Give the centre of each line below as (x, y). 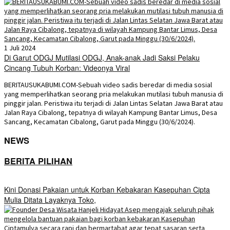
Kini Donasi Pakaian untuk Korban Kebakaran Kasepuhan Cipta (107, 190)
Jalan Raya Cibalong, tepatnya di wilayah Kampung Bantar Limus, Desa (111, 112)
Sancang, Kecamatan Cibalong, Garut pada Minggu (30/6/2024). (100, 122)
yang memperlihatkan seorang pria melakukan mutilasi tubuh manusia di (114, 94)
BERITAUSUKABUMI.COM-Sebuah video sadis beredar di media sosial (108, 85)
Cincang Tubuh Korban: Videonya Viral (67, 68)
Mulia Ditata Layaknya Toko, (50, 200)
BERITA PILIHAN (38, 161)
